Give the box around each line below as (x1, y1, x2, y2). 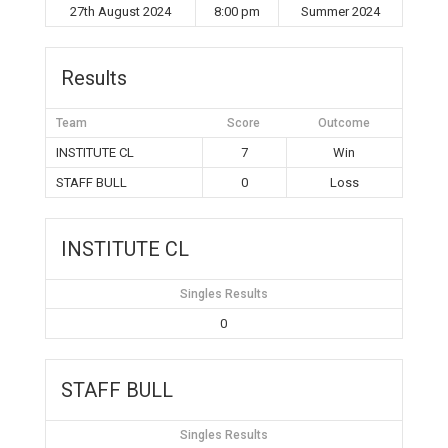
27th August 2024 (69, 4, 171, 19)
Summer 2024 (300, 4, 380, 19)
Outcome (317, 116, 370, 130)
